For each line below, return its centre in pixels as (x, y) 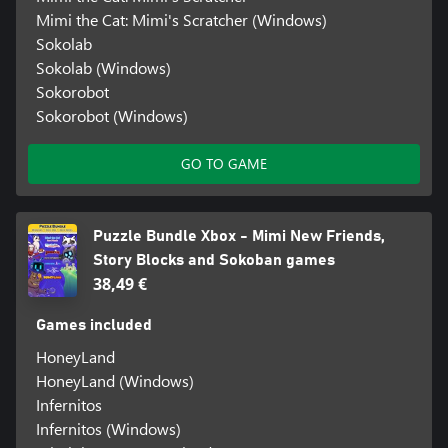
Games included (93, 325)
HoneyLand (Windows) (114, 381)
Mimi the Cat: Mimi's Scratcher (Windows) (181, 20)
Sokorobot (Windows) (111, 116)
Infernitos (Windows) (108, 429)
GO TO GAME (224, 164)
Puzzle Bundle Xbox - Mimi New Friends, (238, 236)
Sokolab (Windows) (103, 68)
